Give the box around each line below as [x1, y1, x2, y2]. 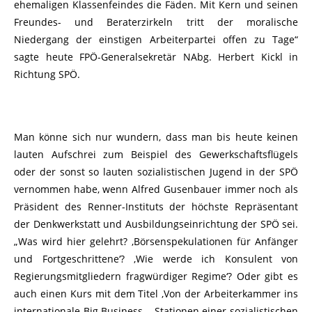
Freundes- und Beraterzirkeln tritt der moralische [14, 15, 298, 29]
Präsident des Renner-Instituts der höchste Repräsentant [14, 199, 298, 213]
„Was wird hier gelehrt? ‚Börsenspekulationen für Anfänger [14, 234, 298, 248]
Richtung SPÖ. [14, 67, 80, 81]
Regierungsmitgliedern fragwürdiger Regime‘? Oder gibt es [14, 269, 298, 283]
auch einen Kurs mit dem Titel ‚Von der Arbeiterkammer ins [14, 286, 298, 300]
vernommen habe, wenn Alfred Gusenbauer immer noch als [14, 182, 298, 196]
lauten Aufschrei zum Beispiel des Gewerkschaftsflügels [14, 147, 298, 161]
